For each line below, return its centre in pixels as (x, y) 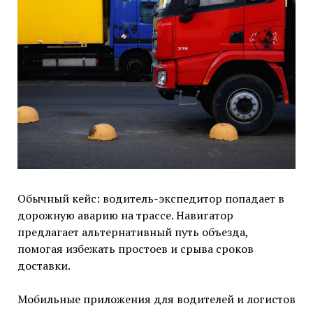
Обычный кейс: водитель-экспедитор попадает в (151, 199)
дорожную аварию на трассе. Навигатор (125, 216)
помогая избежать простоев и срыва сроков (135, 249)
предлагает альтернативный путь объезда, (132, 232)
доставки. (44, 266)
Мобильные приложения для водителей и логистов (156, 299)
